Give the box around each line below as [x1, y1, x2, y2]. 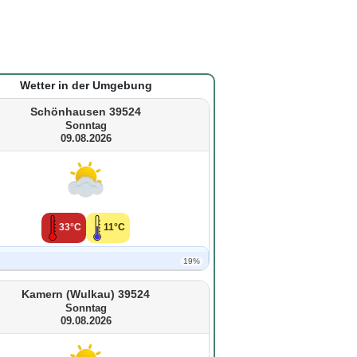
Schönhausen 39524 [30, 105, 141, 118]
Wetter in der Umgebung [19, 79, 152, 92]
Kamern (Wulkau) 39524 [22, 287, 150, 300]
